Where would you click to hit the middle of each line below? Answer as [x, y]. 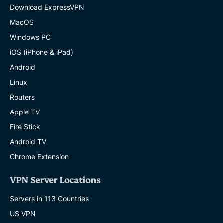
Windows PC [30, 37]
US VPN [23, 213]
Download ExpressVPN [47, 7]
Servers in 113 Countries [49, 198]
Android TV [28, 141]
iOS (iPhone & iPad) [42, 52]
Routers [22, 97]
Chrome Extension [39, 156]
